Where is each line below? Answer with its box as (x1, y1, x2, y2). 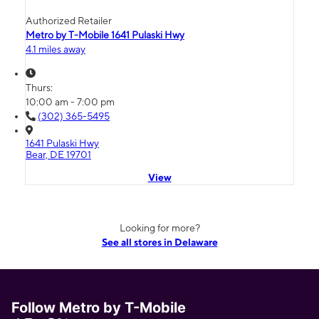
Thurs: (26, 82, 55, 94)
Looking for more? (119, 222, 200, 234)
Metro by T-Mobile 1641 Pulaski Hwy (26, 29, 184, 41)
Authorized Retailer (26, 15, 112, 27)
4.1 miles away (26, 43, 85, 56)
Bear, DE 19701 (26, 149, 91, 161)
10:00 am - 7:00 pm (26, 96, 115, 108)
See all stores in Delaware (101, 236, 218, 249)
